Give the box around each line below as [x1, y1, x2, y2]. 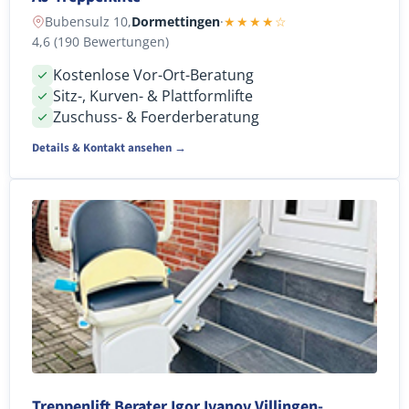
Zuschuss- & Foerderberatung [53, 106, 259, 127]
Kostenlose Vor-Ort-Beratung [53, 64, 254, 85]
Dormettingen [131, 12, 220, 30]
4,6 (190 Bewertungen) [32, 32, 169, 50]
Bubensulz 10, [45, 12, 131, 30]
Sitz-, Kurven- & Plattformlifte [53, 85, 253, 106]
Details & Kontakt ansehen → [32, 139, 186, 156]
